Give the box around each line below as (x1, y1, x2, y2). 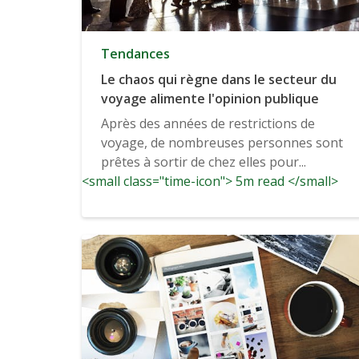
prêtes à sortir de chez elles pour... (101, 153, 306, 171)
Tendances (101, 45, 170, 63)
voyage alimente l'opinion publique (101, 90, 319, 108)
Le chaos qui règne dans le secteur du (101, 71, 337, 89)
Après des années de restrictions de (101, 115, 315, 133)
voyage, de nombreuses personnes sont (101, 134, 343, 152)
